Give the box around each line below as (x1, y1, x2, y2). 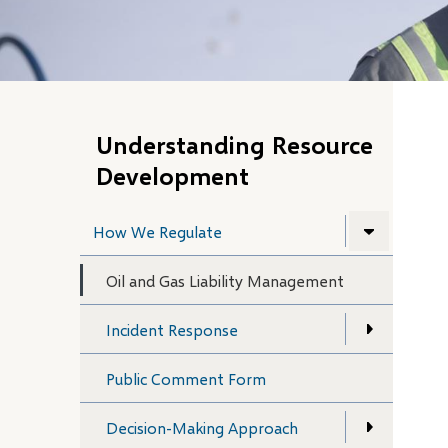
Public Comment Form (106, 368, 266, 388)
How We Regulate (93, 221, 222, 241)
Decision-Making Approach (106, 417, 298, 437)
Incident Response (106, 319, 238, 339)
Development (96, 160, 249, 190)
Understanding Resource (96, 129, 373, 159)
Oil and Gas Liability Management (106, 270, 344, 290)
